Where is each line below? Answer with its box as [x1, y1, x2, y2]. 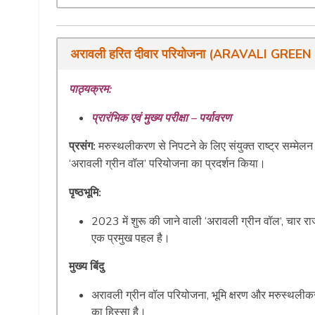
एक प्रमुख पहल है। [91, 230, 170, 246]
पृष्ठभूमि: [69, 184, 101, 200]
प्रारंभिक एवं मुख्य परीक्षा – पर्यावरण [91, 110, 231, 126]
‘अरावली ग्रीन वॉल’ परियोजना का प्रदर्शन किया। [69, 155, 266, 172]
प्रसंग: [69, 138, 98, 154]
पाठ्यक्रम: [69, 81, 111, 97]
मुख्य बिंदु [69, 258, 104, 274]
